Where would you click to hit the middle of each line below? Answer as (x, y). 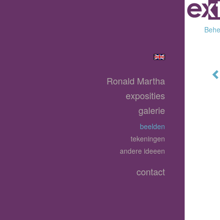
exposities (145, 95)
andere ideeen (142, 151)
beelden (152, 126)
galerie (152, 110)
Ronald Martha (136, 81)
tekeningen (148, 138)
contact (151, 171)
